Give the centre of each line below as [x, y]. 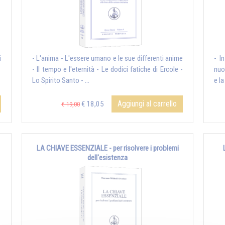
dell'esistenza [107, 158]
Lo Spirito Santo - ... [61, 81]
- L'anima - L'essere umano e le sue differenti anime [107, 59]
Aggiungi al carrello [147, 104]
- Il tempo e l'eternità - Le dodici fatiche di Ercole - [107, 70]
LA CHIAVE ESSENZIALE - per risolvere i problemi [107, 148]
